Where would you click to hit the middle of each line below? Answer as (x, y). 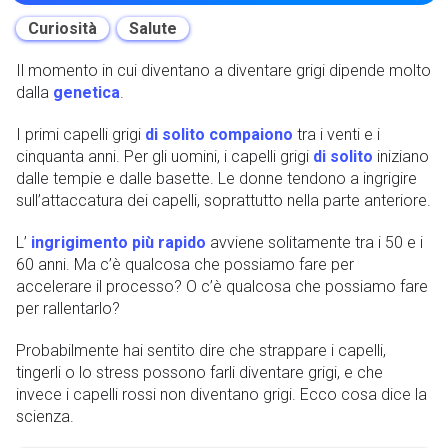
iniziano (401, 156)
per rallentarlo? (68, 308)
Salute (153, 28)
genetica (86, 92)
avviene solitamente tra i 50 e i (314, 242)
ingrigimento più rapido (118, 242)
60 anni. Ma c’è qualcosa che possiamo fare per (185, 264)
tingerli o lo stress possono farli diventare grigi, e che (199, 372)
